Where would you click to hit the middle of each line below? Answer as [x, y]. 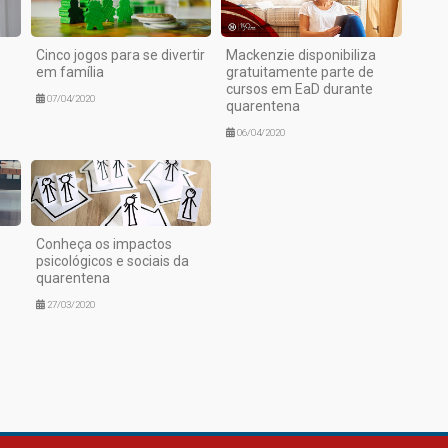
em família [69, 72]
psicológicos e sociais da [112, 261]
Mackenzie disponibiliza [301, 55]
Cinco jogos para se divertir [120, 55]
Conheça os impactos [103, 244]
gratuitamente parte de [300, 72]
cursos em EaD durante [300, 89]
